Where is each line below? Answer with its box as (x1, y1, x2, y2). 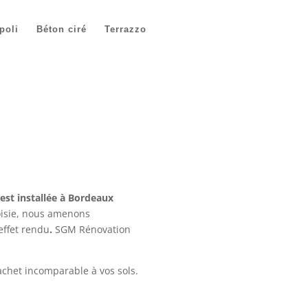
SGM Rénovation (54, 223, 131, 236)
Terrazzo (104, 24, 147, 34)
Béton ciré (36, 24, 87, 34)
